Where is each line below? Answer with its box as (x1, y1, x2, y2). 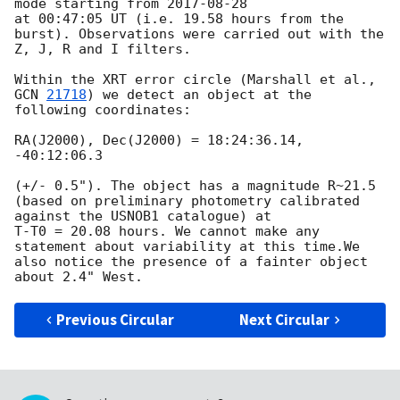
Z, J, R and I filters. (14, 40, 191, 57)
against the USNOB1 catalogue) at (14, 207, 279, 224)
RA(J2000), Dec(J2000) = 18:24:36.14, (14, 131, 304, 148)
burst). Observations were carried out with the (14, 25, 384, 42)
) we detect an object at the (87, 86, 312, 103)
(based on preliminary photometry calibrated (14, 192, 360, 209)
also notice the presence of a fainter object (14, 253, 376, 270)
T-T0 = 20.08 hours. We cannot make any (14, 222, 320, 239)
